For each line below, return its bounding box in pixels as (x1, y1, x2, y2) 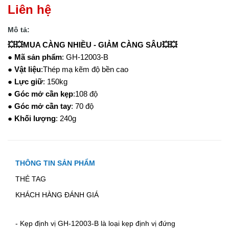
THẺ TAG (15, 175, 46, 183)
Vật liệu (14, 65, 41, 74)
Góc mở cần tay (14, 102, 71, 110)
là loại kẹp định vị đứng (99, 219, 175, 227)
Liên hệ (8, 3, 51, 16)
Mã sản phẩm (14, 53, 62, 61)
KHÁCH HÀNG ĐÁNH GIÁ (15, 191, 99, 199)
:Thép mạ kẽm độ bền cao (41, 65, 128, 74)
